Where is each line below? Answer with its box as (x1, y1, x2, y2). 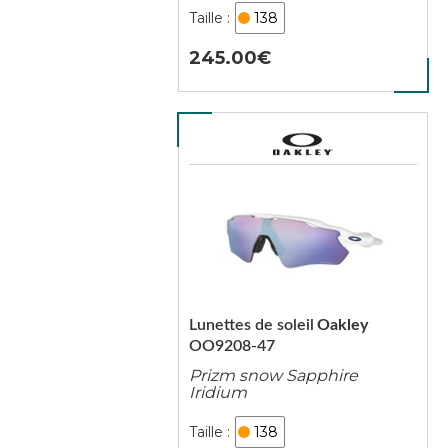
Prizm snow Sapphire (188, 366, 358, 385)
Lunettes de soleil (188, 317, 314, 333)
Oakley (316, 317, 368, 333)
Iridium (188, 383, 247, 402)
